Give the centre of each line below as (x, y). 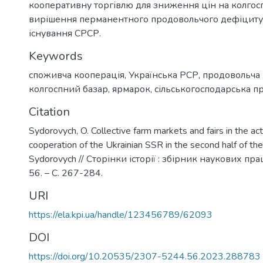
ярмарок (131, 89)
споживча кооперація (77, 75)
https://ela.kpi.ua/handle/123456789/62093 (121, 215)
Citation (49, 112)
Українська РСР (163, 75)
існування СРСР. (65, 33)
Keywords (56, 56)
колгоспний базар (68, 89)
